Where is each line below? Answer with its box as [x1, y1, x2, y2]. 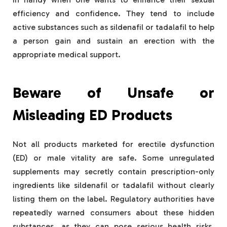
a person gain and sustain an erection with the [13, 36, 214, 46]
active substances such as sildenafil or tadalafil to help [13, 22, 214, 32]
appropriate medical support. [13, 50, 121, 60]
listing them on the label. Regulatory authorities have [13, 194, 214, 204]
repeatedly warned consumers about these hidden [13, 208, 214, 218]
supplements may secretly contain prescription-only [13, 167, 214, 177]
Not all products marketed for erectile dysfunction [13, 139, 214, 149]
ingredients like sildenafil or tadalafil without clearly [13, 180, 214, 191]
